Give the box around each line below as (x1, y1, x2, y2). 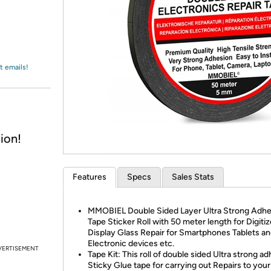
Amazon (23, 15, 55, 26)
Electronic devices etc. (88, 238, 174, 249)
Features (73, 172, 106, 182)
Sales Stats (172, 172, 214, 182)
